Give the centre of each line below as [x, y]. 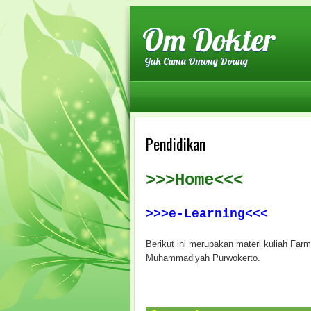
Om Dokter [209, 40]
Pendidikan [176, 143]
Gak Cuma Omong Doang [196, 61]
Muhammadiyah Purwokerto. [203, 258]
